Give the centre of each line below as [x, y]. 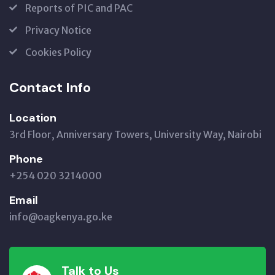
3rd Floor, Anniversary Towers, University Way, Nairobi [135, 134]
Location [33, 118]
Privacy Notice [58, 30]
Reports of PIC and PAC [79, 8]
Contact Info [50, 87]
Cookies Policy [58, 52]
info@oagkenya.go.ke [61, 217]
